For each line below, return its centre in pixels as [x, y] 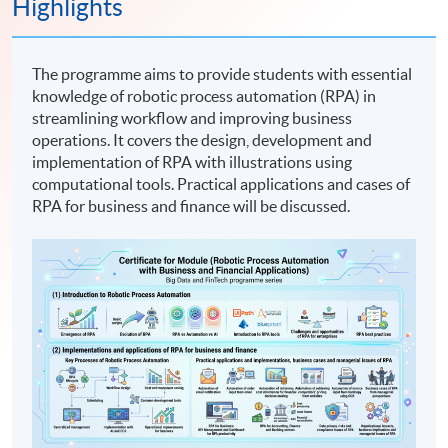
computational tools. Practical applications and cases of [221, 183]
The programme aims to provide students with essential [222, 73]
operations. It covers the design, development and [202, 139]
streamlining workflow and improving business [192, 117]
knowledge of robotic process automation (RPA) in [204, 95]
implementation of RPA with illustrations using [192, 161]
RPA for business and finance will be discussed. [194, 205]
